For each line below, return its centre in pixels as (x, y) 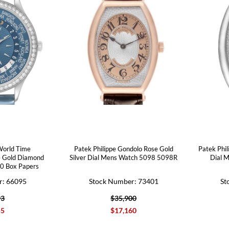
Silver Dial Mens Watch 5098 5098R (124, 157)
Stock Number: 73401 (123, 181)
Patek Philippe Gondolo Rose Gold (123, 148)
